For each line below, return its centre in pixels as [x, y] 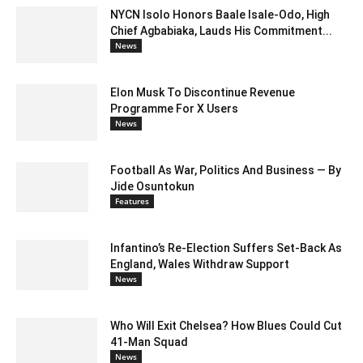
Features [132, 201]
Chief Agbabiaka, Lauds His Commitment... [221, 30]
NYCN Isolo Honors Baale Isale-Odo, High [220, 14]
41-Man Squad [149, 342]
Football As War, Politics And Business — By [226, 170]
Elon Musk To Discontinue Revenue [203, 92]
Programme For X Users [174, 108]
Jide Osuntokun [152, 186]
